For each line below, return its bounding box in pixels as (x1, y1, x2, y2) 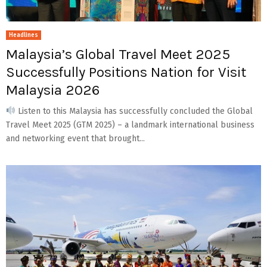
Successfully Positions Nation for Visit (6, 63, 246, 80)
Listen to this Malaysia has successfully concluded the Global (15, 105, 253, 116)
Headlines (9, 31, 38, 39)
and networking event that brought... (6, 133, 145, 144)
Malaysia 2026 (6, 81, 100, 98)
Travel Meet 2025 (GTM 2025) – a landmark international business (6, 119, 254, 130)
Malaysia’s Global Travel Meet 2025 (6, 45, 230, 63)
